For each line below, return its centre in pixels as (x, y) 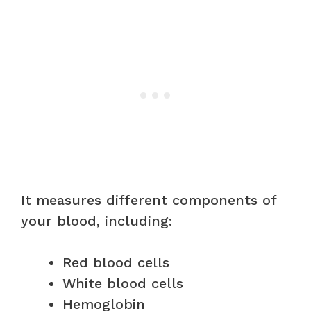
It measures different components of (149, 200)
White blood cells (123, 283)
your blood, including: (96, 220)
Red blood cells (116, 262)
